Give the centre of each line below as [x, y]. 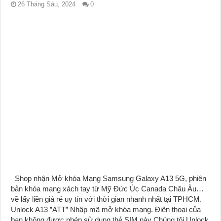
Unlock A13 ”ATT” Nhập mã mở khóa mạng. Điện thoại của [106, 210]
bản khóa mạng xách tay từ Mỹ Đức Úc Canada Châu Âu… [108, 189]
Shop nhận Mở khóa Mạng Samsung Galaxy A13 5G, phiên [109, 179]
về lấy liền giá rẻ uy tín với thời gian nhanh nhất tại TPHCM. [107, 199]
